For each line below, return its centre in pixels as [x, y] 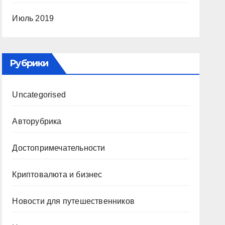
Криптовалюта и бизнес [57, 175]
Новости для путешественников [73, 201]
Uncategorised [39, 95]
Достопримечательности [59, 148]
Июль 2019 [33, 18]
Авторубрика [37, 121]
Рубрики [29, 63]
